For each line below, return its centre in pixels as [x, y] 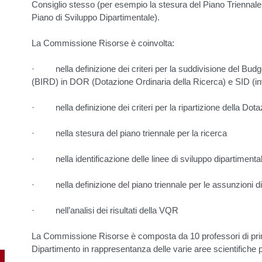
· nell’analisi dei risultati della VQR [105, 211]
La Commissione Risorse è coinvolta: [103, 43]
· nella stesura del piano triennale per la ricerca [129, 133]
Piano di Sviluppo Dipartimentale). [96, 18]
